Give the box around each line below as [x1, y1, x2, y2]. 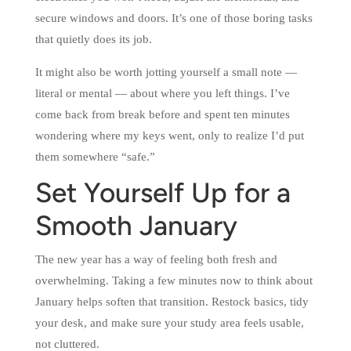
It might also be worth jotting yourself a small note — [34, 66, 297, 78]
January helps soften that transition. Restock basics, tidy [34, 295, 309, 308]
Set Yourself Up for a [34, 182, 291, 209]
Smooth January [34, 215, 237, 242]
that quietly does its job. [34, 33, 152, 45]
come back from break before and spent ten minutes [34, 108, 290, 121]
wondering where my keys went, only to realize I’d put [34, 129, 304, 142]
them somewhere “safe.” [34, 150, 155, 163]
